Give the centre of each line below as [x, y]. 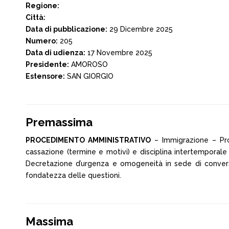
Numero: [42, 41]
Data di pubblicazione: [66, 29]
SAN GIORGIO [89, 76]
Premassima [59, 122]
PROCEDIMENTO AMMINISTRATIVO [88, 140]
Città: [36, 17]
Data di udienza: [55, 53]
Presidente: [47, 64]
